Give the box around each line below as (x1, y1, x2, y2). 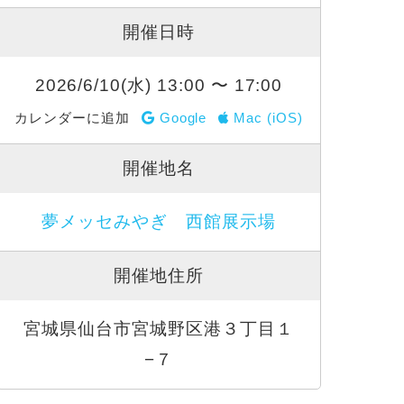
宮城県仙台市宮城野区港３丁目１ (23, 319, 294, 338)
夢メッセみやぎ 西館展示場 (41, 212, 276, 231)
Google (154, 110, 207, 125)
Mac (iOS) (229, 110, 303, 125)
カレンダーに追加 (14, 110, 134, 125)
